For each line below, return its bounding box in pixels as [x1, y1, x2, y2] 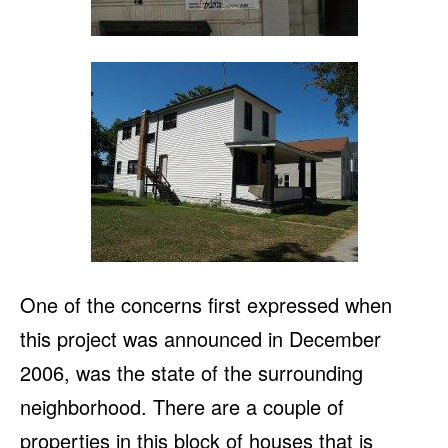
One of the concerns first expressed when [20, 290, 392, 320]
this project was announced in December [20, 324, 381, 354]
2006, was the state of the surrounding [20, 358, 363, 388]
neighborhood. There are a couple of [20, 392, 344, 422]
